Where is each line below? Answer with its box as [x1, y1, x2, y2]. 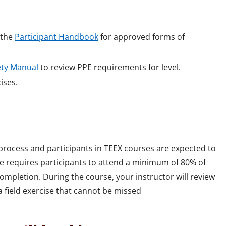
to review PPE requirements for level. [38, 62, 183, 73]
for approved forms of [98, 31, 185, 43]
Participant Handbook [15, 31, 98, 43]
